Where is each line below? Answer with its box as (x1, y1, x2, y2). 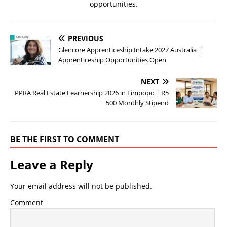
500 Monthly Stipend (106, 98, 169, 107)
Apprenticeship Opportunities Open (58, 55, 166, 64)
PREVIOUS (68, 33, 103, 43)
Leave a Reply (10, 156, 93, 173)
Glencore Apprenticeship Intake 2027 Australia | (58, 45, 202, 54)
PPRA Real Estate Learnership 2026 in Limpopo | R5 (15, 88, 169, 97)
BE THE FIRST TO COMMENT (10, 133, 119, 145)
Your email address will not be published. (10, 181, 152, 191)
